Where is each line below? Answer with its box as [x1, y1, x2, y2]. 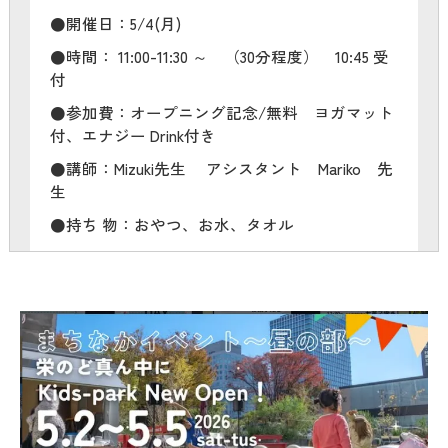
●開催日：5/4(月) [49, 11, 181, 34]
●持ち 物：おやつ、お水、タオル [49, 212, 294, 235]
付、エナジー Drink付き [49, 123, 216, 146]
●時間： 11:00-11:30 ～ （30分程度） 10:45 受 [49, 44, 389, 67]
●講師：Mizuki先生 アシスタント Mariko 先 [49, 156, 393, 179]
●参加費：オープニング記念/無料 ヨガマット [49, 100, 394, 123]
